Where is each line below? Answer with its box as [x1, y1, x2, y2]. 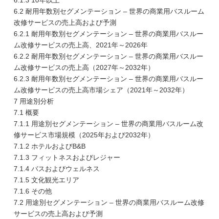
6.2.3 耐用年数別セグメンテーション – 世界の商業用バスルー [14, 75, 203, 83]
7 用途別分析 [14, 97, 54, 105]
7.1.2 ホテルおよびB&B [14, 142, 86, 150]
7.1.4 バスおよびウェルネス [14, 165, 100, 173]
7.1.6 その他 [14, 187, 52, 195]
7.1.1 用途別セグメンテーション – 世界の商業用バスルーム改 [14, 120, 203, 128]
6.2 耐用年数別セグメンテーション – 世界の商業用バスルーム [14, 7, 204, 15]
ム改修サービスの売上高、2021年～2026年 [14, 41, 148, 49]
